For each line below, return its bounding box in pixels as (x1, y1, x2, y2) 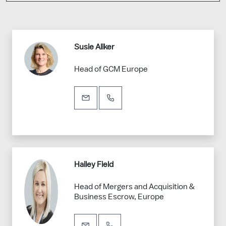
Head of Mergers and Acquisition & (74, 183, 195, 191)
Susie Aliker (74, 42, 115, 51)
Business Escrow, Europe (74, 193, 164, 201)
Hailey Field (74, 160, 114, 168)
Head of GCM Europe (74, 65, 148, 73)
